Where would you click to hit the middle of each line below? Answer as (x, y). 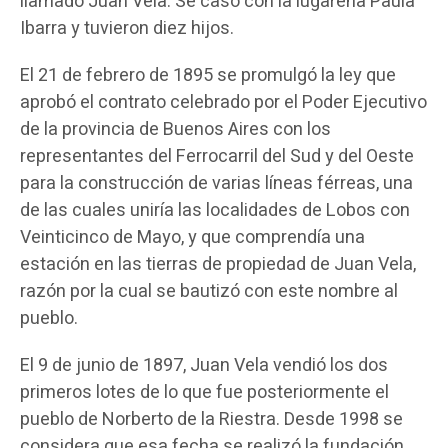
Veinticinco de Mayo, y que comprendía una (192, 238)
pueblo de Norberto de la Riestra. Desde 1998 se (211, 420)
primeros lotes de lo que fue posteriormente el (204, 393)
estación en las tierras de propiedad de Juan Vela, (218, 265)
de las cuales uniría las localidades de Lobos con (215, 211)
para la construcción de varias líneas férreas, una (216, 184)
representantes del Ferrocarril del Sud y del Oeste (217, 157)
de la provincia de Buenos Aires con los (175, 130)
